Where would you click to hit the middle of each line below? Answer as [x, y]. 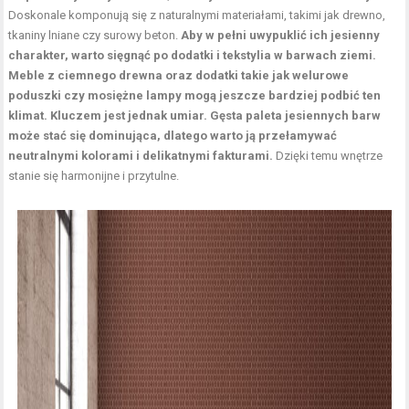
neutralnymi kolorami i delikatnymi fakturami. [142, 155]
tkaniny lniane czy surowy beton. [95, 35]
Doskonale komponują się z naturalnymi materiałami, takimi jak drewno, [197, 15]
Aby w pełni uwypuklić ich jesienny [281, 35]
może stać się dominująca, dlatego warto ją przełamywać [173, 135]
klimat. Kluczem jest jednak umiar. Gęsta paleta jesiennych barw [195, 115]
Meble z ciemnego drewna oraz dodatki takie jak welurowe [179, 75]
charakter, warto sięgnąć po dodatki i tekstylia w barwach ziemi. [193, 55]
